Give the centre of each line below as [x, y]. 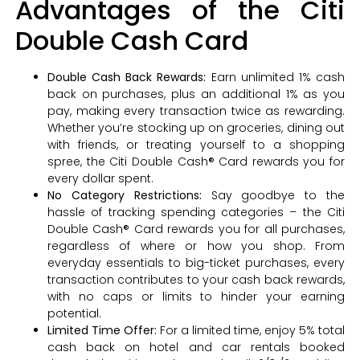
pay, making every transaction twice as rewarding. [196, 110]
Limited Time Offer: [103, 330]
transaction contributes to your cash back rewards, [196, 279]
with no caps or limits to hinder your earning [196, 296]
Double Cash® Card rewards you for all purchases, [196, 229]
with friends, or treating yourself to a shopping [196, 144]
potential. [74, 313]
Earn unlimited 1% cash [278, 77]
